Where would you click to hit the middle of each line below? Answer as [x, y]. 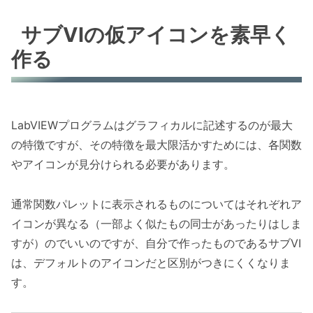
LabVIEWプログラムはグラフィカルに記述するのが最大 [152, 125]
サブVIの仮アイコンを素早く [156, 34]
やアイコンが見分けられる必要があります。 [123, 165]
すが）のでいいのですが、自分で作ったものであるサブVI [156, 243]
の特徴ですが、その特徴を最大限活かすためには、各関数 [156, 145]
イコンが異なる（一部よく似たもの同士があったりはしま [156, 223]
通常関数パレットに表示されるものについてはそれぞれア [156, 204]
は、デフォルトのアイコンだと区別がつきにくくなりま [151, 262]
